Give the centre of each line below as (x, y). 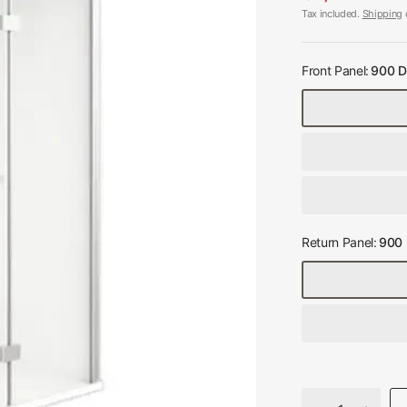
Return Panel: (339, 242)
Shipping (382, 14)
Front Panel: (336, 70)
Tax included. (332, 14)
